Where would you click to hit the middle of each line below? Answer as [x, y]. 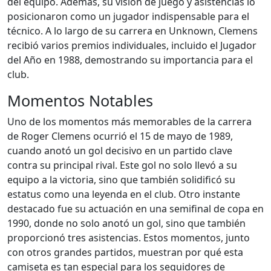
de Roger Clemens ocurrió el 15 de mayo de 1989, [120, 136]
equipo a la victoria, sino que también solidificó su [121, 180]
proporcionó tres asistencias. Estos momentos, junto [129, 238]
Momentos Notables [80, 100]
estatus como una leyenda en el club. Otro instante [124, 194]
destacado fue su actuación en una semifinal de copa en [135, 209]
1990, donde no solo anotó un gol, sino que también [126, 223]
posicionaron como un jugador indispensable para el [128, 16]
